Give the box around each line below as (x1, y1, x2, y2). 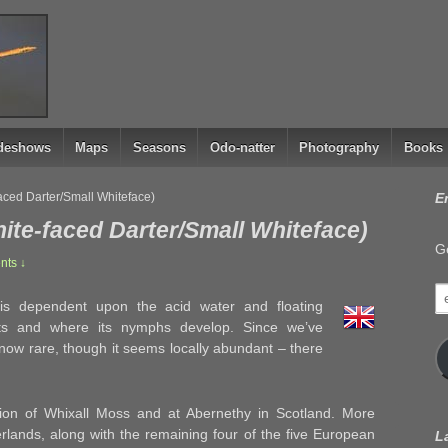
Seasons (132, 140, 186, 155)
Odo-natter (209, 140, 275, 155)
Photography (299, 140, 380, 155)
